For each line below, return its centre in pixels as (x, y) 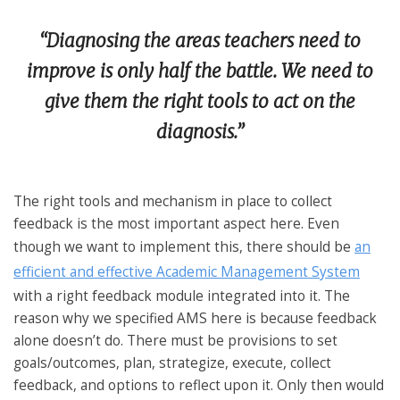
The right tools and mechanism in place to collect (173, 201)
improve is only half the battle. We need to (200, 72)
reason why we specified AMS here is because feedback (195, 318)
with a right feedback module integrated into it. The (182, 296)
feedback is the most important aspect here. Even (176, 223)
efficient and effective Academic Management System (187, 271)
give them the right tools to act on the (200, 102)
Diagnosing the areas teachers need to (204, 42)
